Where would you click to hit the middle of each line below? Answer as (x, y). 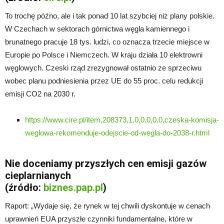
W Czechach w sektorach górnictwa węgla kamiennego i (97, 28)
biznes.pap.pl (73, 187)
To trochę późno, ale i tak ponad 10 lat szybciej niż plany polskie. (110, 15)
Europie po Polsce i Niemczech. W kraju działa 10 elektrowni (104, 54)
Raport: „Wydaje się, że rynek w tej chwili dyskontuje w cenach (107, 205)
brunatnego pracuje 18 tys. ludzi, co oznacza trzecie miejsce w (107, 41)
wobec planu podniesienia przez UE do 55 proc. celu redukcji (104, 80)
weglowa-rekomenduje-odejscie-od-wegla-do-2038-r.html (117, 132)
